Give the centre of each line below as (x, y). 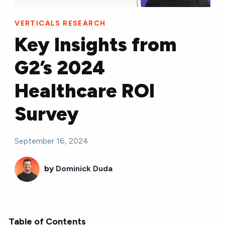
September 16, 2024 (52, 141)
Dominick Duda (84, 168)
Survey (47, 114)
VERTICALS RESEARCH (60, 23)
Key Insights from (96, 44)
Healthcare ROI (85, 91)
